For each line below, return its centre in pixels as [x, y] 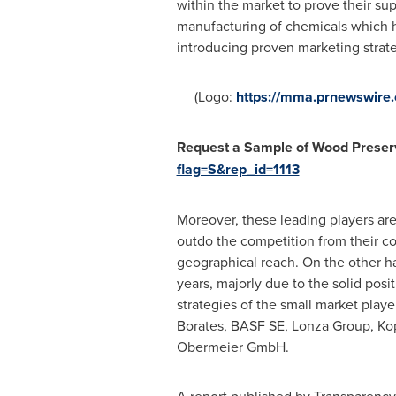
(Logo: [206, 96]
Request [204, 147]
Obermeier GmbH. [232, 346]
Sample [268, 147]
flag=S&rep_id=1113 [238, 169]
